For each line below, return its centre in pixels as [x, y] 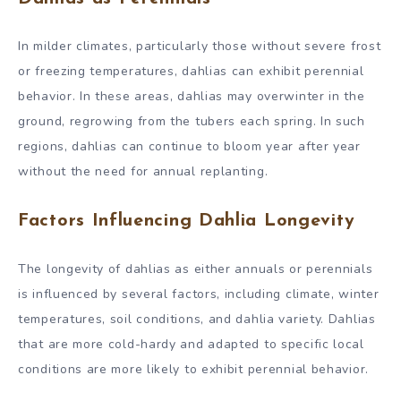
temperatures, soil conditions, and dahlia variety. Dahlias [197, 320]
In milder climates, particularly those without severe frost [200, 47]
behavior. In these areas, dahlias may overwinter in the [192, 97]
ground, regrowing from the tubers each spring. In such [192, 122]
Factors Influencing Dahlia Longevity [187, 222]
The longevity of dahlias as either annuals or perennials [196, 269]
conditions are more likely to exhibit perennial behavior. [193, 370]
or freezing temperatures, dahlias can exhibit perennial [191, 72]
